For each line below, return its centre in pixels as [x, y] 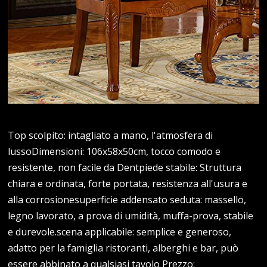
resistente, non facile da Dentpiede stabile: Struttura [125, 168]
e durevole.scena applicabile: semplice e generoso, [120, 232]
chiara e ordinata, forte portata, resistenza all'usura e [128, 184]
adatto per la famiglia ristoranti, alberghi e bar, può [123, 248]
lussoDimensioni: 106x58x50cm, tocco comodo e [114, 152]
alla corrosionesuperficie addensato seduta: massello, [127, 200]
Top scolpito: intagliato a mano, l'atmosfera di [111, 136]
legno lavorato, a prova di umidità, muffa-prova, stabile [131, 216]
